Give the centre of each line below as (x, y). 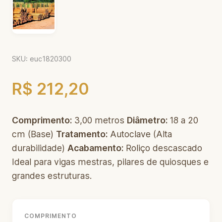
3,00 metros (99, 120)
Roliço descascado (163, 148)
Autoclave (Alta (140, 134)
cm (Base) (34, 134)
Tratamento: (82, 134)
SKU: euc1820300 (42, 59)
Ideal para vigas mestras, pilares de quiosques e (110, 162)
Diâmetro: (147, 120)
